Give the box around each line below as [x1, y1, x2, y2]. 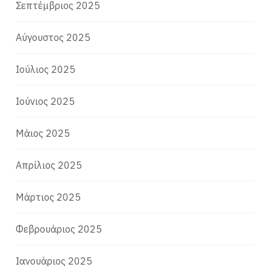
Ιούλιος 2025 [16, 63, 76, 76]
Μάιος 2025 [16, 127, 71, 140]
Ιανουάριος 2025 [16, 255, 93, 268]
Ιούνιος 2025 [16, 95, 75, 108]
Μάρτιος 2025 [16, 191, 81, 204]
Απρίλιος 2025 [16, 159, 83, 172]
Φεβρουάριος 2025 [16, 223, 102, 236]
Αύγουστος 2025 [16, 31, 91, 44]
